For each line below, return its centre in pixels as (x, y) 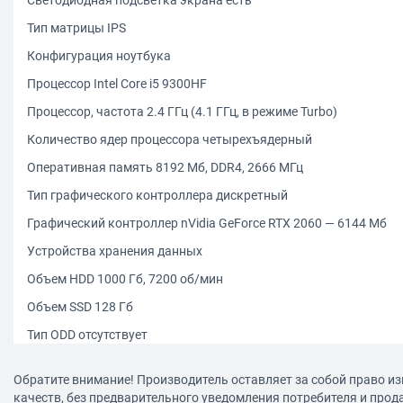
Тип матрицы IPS (76, 27)
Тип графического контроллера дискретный (157, 195)
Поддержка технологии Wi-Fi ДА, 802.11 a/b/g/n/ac (177, 390)
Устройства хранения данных (115, 251)
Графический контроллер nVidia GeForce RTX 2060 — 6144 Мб (207, 223)
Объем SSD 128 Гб (80, 306)
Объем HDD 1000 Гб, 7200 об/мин (125, 278)
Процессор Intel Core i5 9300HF (117, 83)
